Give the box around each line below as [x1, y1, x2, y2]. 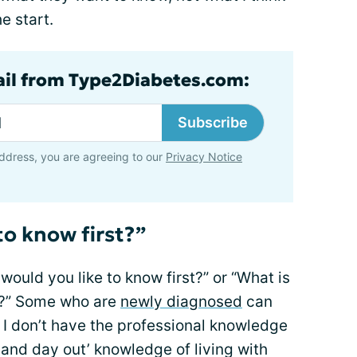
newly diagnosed [120, 292, 242, 311]
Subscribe [178, 114, 248, 131]
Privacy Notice [166, 150, 242, 163]
